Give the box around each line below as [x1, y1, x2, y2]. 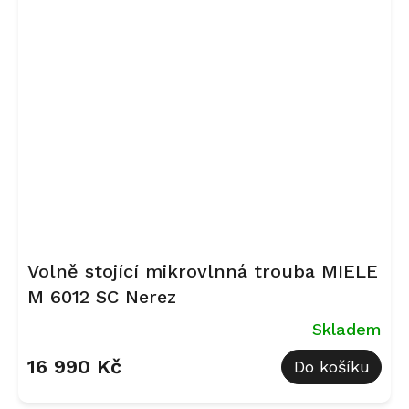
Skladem [312, 319, 382, 339]
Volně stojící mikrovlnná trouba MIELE [27, 259, 378, 282]
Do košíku [293, 357, 370, 377]
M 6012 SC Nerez [27, 285, 176, 308]
